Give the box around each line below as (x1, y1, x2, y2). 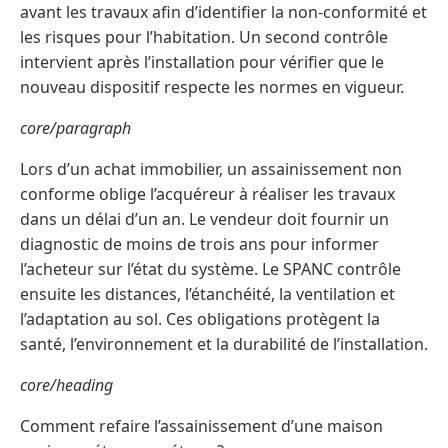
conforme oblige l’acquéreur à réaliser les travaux (20, 183, 395, 206)
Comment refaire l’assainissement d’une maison (20, 415, 383, 438)
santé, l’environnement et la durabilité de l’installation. (20, 333, 428, 356)
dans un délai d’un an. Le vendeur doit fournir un (20, 208, 389, 231)
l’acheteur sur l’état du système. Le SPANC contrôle (20, 258, 401, 281)
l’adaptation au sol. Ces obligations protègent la (20, 308, 380, 331)
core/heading (20, 374, 113, 397)
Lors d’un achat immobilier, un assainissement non (20, 158, 402, 181)
